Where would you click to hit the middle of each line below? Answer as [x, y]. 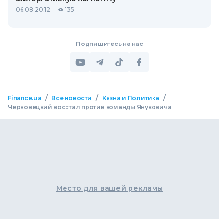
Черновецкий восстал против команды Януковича [90, 107]
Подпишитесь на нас [109, 44]
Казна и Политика [131, 98]
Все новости [72, 98]
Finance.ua [25, 98]
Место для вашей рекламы [109, 188]
